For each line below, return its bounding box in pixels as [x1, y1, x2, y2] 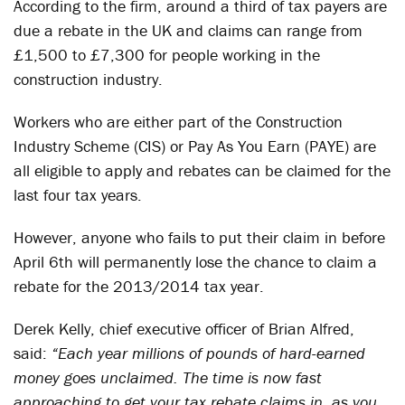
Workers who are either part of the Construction [14, 111, 343, 132]
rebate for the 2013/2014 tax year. [14, 276, 264, 297]
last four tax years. [14, 184, 142, 205]
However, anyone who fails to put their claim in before [14, 227, 385, 248]
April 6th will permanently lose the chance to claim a [14, 251, 377, 272]
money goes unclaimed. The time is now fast [14, 367, 322, 388]
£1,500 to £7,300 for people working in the [14, 44, 320, 65]
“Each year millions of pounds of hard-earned [47, 343, 365, 363]
